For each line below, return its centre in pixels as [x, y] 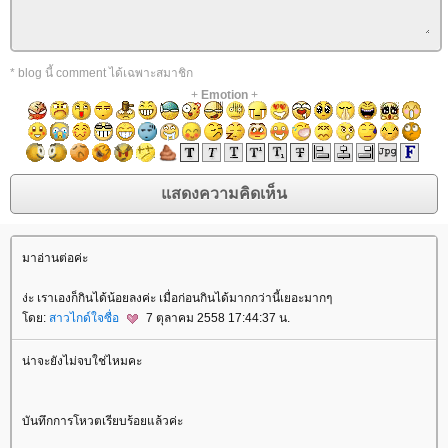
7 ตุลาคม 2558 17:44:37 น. [216, 317]
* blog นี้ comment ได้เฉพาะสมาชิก [101, 72]
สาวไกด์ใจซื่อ [85, 317]
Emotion [224, 94]
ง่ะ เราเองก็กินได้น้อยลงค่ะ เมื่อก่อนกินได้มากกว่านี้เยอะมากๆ [177, 297]
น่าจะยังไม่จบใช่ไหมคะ [82, 361]
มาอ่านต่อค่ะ [55, 257]
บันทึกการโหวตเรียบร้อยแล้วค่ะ [102, 421]
